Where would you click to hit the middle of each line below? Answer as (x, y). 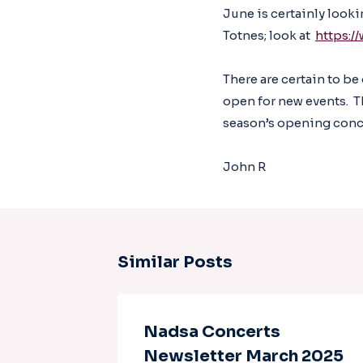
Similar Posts (175, 262)
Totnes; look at (269, 35)
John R (244, 167)
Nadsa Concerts (212, 332)
